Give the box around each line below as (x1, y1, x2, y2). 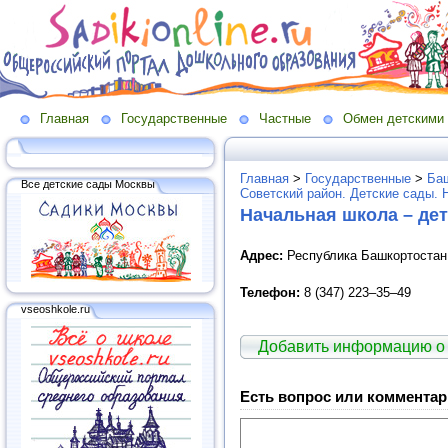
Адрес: (240, 247, 283, 263)
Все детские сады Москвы (21, 177, 155, 190)
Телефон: (240, 284, 304, 300)
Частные (259, 111, 311, 126)
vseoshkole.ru (21, 302, 90, 315)
